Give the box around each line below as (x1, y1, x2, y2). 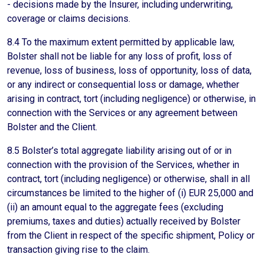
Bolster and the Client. (7, 121, 97, 133)
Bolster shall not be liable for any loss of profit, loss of (7, 51, 232, 62)
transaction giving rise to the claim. (7, 244, 152, 255)
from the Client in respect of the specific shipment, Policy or (7, 230, 255, 241)
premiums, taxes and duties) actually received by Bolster (7, 216, 240, 227)
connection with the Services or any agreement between (7, 107, 237, 118)
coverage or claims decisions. (7, 13, 130, 24)
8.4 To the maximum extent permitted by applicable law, (7, 37, 235, 48)
